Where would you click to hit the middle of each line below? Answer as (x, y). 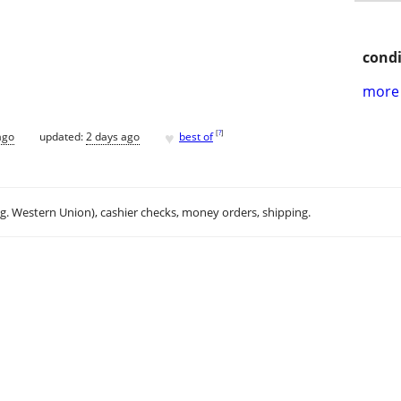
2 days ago (113, 136)
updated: (63, 136)
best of (196, 136)
